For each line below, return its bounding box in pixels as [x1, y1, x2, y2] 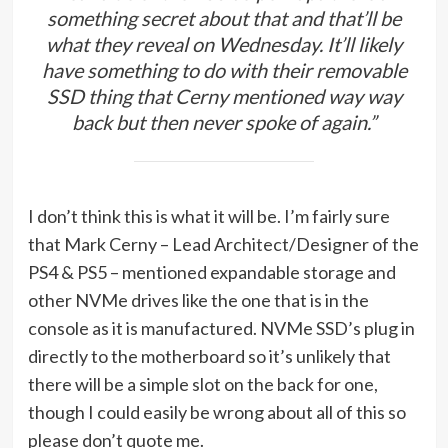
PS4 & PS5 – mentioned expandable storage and [27, 260, 396, 283]
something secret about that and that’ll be [47, 5, 401, 30]
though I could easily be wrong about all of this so [27, 400, 406, 423]
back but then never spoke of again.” [72, 109, 376, 134]
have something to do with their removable [41, 57, 407, 82]
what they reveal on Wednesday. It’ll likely [46, 31, 402, 56]
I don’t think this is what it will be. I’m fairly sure [27, 204, 390, 227]
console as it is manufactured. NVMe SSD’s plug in [27, 316, 415, 339]
